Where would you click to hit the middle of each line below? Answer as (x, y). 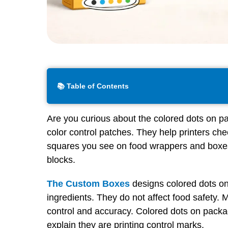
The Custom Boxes (88, 184)
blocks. (62, 160)
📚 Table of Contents (93, 86)
